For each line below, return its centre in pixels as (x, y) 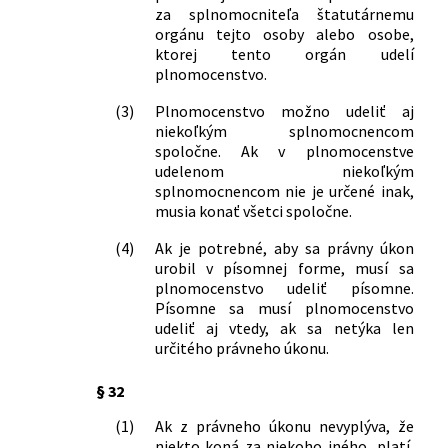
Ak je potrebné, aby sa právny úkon (284, 247)
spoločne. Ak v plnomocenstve (284, 150)
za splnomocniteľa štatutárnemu (284, 13)
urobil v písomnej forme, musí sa (284, 267)
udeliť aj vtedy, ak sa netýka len (284, 327)
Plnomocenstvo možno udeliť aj (284, 110)
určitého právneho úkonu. (241, 347)
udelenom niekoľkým (284, 170)
